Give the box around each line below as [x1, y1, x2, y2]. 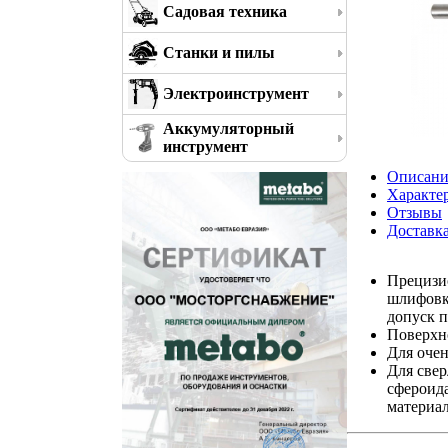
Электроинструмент [163, 85, 309, 102]
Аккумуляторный [163, 120, 294, 137]
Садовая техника [163, 3, 287, 20]
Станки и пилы [163, 44, 275, 61]
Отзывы [387, 203, 442, 221]
